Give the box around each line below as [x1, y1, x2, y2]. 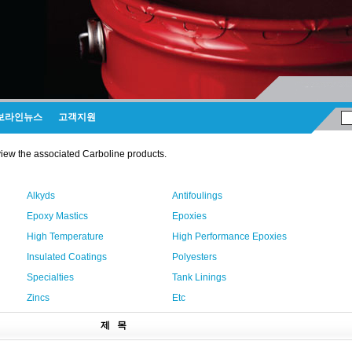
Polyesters [172, 251, 217, 262]
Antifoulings [172, 190, 222, 201]
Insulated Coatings [27, 251, 107, 262]
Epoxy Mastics [27, 211, 88, 222]
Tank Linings [172, 272, 226, 283]
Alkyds [27, 190, 55, 201]
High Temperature [27, 231, 104, 242]
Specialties [27, 272, 74, 283]
